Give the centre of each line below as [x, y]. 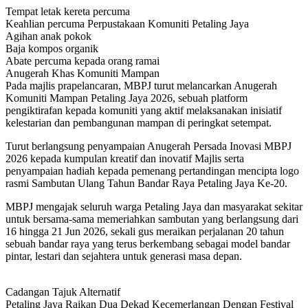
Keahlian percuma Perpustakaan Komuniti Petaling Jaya [127, 23]
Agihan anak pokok [48, 36]
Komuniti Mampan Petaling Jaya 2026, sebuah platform [126, 98]
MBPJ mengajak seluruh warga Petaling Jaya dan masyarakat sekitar [154, 206]
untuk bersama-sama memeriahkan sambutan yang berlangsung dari [152, 219]
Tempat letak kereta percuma [68, 11]
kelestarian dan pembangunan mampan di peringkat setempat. [139, 122]
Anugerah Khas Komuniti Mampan [82, 73]
